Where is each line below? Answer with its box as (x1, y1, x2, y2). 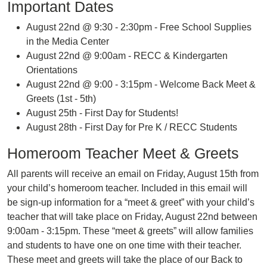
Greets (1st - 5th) (26, 94, 96, 104)
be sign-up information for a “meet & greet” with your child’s (7, 197, 254, 207)
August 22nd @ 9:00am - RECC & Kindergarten (26, 51, 228, 61)
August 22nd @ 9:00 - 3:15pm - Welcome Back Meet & (26, 79, 256, 89)
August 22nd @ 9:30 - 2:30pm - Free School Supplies (26, 22, 252, 32)
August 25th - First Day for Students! (26, 108, 178, 118)
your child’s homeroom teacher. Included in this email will (7, 183, 247, 193)
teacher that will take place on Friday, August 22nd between (7, 212, 257, 222)
